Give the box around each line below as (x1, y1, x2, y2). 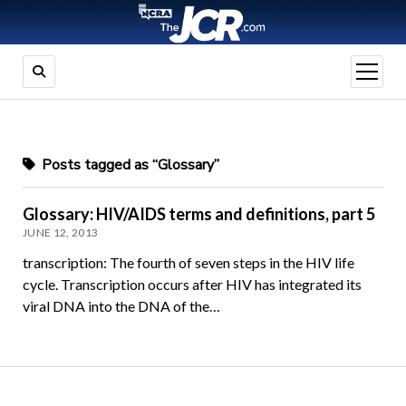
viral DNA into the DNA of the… (22, 297, 220, 315)
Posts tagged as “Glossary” (37, 155, 219, 176)
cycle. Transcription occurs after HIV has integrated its (22, 275, 362, 294)
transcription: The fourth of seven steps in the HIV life (22, 254, 354, 272)
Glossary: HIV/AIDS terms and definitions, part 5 (22, 204, 375, 225)
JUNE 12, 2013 (22, 226, 99, 240)
